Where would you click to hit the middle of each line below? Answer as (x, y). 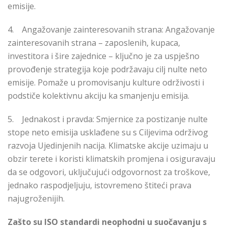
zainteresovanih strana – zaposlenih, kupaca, (94, 43)
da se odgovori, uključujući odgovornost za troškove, (109, 172)
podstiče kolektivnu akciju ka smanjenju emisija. (98, 96)
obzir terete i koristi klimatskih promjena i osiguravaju (111, 159)
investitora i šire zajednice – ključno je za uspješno (104, 56)
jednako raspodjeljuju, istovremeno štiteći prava (99, 186)
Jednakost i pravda (57, 119)
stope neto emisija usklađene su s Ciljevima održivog (108, 133)
